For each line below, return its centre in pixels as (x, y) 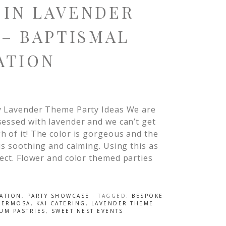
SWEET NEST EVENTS (87, 211)
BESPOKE (148, 196)
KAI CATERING (61, 203)
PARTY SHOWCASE (58, 196)
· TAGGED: (112, 196)
